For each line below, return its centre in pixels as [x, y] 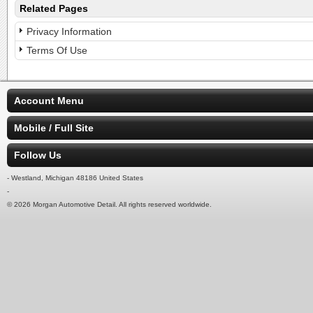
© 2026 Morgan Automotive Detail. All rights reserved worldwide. [109, 204]
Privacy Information [69, 31]
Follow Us [38, 155]
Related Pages [54, 8]
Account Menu [49, 101]
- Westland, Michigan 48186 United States [75, 178]
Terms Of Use [57, 50]
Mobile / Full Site [54, 128]
